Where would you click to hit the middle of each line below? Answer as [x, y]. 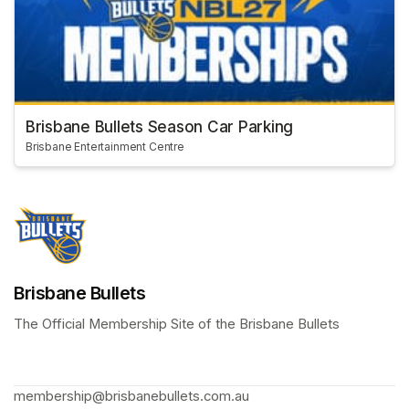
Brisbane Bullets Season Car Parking [160, 127]
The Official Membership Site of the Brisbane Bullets [178, 324]
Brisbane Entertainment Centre [105, 147]
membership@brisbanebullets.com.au [131, 396]
